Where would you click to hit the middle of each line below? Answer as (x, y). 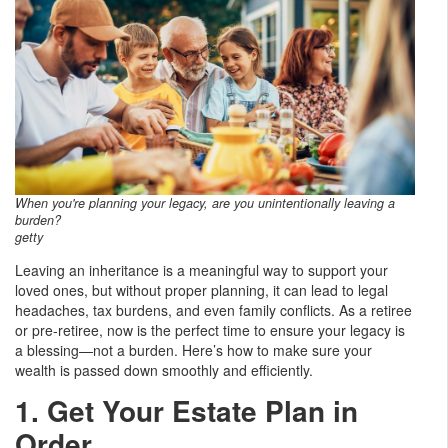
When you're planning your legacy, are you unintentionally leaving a (205, 202)
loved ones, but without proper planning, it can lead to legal (201, 289)
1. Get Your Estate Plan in (186, 410)
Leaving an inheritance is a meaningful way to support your (201, 269)
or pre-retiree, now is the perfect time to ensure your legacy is (210, 329)
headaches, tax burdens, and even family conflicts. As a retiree (213, 309)
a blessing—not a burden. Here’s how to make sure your (193, 349)
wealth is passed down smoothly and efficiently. (164, 369)
